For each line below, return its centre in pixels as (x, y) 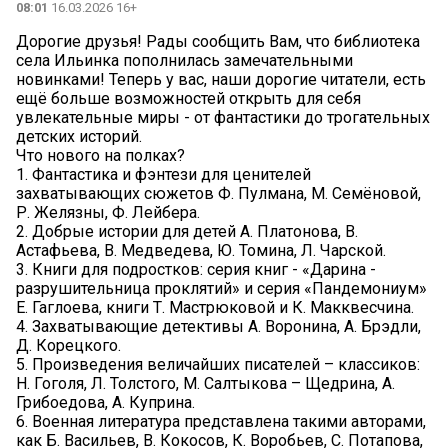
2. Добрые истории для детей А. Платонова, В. (187, 231)
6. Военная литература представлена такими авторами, (221, 421)
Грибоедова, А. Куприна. (105, 402)
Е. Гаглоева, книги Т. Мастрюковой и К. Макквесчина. (215, 307)
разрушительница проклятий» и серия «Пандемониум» (221, 288)
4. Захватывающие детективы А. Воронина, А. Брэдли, (218, 326)
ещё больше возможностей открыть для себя (188, 98)
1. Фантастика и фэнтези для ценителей (163, 174)
